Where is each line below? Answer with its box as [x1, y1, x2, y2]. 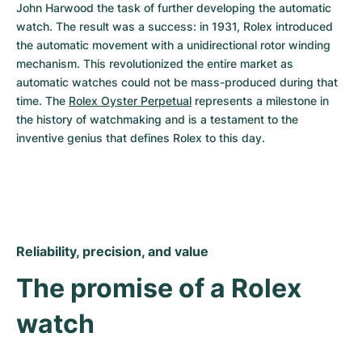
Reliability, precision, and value [16, 243, 208, 259]
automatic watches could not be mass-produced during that [16, 75, 338, 89]
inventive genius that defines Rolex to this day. [16, 131, 265, 145]
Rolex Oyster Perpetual [69, 94, 192, 107]
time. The [16, 94, 69, 107]
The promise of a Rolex [16, 272, 301, 304]
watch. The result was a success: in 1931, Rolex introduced [16, 19, 333, 33]
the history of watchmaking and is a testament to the [16, 112, 298, 126]
